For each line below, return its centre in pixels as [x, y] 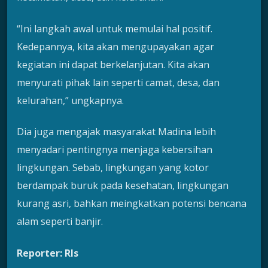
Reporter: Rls [48, 253]
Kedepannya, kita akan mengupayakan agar [115, 46]
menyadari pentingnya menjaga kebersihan [115, 150]
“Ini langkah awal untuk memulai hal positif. [115, 28]
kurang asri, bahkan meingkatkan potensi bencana [132, 204]
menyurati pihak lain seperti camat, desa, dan [118, 82]
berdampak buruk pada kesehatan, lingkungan [123, 186]
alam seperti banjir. [60, 222]
